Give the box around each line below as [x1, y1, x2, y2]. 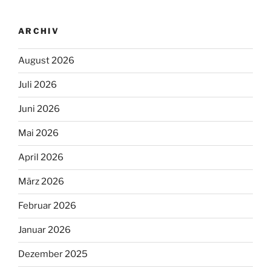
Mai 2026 [18, 128, 59, 139]
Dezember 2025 [18, 249, 88, 260]
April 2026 [18, 152, 64, 163]
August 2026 [18, 55, 74, 67]
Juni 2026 [18, 103, 60, 115]
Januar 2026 [18, 224, 71, 236]
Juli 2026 [18, 79, 57, 91]
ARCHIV [18, 26, 60, 36]
